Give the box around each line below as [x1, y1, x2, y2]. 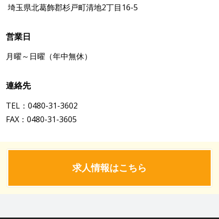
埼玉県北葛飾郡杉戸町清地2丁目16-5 [6, 1, 138, 13]
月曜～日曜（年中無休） [6, 51, 92, 62]
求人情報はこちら [72, 161, 147, 174]
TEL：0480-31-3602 [6, 100, 78, 111]
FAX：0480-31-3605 [6, 114, 77, 125]
